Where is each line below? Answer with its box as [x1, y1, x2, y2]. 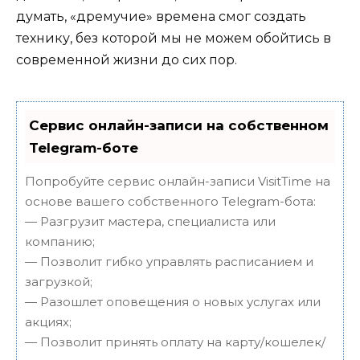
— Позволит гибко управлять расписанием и [25, 253, 313, 269]
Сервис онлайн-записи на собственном [29, 117, 329, 133]
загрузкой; [25, 273, 92, 289]
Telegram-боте [29, 139, 138, 156]
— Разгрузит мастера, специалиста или [25, 213, 276, 229]
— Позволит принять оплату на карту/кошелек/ [25, 333, 325, 350]
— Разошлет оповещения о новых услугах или [25, 293, 321, 309]
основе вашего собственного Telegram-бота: [25, 193, 316, 209]
